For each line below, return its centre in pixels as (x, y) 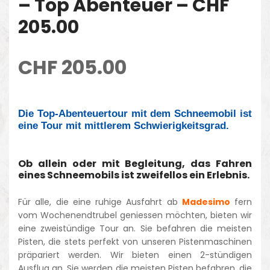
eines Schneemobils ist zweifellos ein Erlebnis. (134, 175)
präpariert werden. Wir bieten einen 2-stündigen (135, 255)
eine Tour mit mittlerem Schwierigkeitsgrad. (124, 125)
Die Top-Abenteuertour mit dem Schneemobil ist (135, 113)
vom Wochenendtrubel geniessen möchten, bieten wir (135, 215)
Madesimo (206, 202)
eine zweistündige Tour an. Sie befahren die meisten (135, 228)
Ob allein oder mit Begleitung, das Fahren (135, 163)
